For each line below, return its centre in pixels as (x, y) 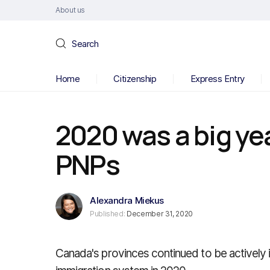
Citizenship (135, 79)
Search (85, 43)
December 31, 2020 (159, 214)
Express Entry (217, 79)
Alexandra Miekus (127, 200)
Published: (108, 214)
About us (71, 10)
